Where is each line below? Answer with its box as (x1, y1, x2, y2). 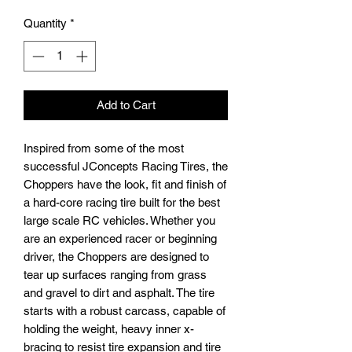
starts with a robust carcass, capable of (24, 303, 225, 317)
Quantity (24, 16, 67, 30)
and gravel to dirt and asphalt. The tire (24, 285, 214, 299)
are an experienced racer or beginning (24, 231, 217, 245)
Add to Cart (96, 97, 156, 112)
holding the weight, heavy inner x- (24, 321, 194, 335)
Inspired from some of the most (24, 141, 184, 155)
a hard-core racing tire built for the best (24, 195, 220, 209)
